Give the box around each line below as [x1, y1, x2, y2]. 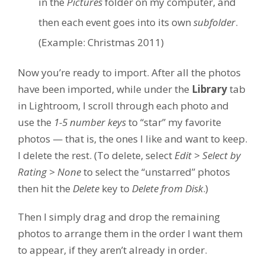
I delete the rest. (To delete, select [18, 148, 174, 162]
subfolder [193, 15, 235, 29]
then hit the [18, 181, 73, 195]
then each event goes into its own [38, 15, 193, 29]
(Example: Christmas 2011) [38, 35, 164, 49]
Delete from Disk [132, 181, 203, 195]
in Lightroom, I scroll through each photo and [18, 98, 229, 112]
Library [192, 82, 227, 96]
